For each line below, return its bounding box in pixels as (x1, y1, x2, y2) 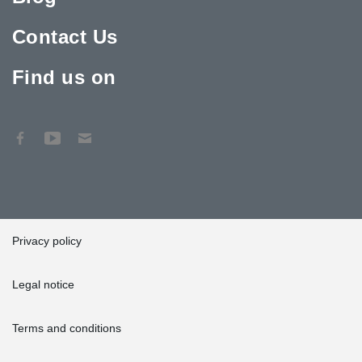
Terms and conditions (12, 321, 121, 335)
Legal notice (12, 277, 74, 291)
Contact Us (12, 25, 118, 48)
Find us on (12, 65, 116, 88)
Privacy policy (12, 234, 82, 247)
